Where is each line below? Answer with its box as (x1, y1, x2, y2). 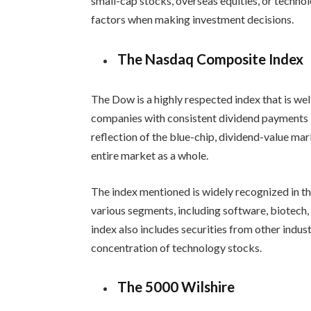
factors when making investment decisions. (91, 12, 294, 26)
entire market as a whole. (91, 149, 209, 162)
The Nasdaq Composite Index (117, 51, 304, 68)
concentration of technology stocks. (91, 240, 262, 254)
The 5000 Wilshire (117, 278, 235, 296)
